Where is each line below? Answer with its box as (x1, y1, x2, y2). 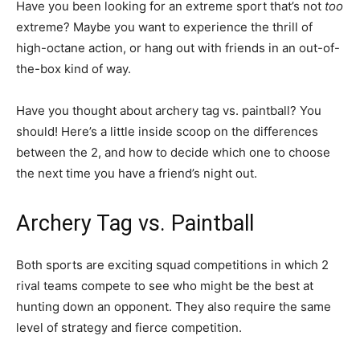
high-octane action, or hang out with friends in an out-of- (16, 40, 340, 55)
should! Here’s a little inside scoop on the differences (16, 124, 318, 139)
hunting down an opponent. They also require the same (16, 299, 331, 314)
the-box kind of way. (16, 61, 131, 76)
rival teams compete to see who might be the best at (16, 278, 313, 293)
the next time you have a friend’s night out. (16, 166, 257, 181)
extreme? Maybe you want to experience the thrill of (16, 19, 313, 35)
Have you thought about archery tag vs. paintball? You (16, 103, 321, 118)
